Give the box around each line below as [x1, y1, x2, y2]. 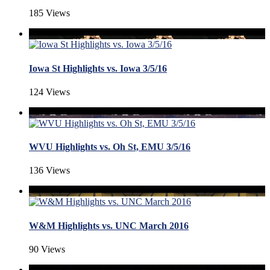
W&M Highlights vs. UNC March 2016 [29, 220, 189, 231]
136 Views [29, 165, 70, 176]
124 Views [29, 86, 70, 97]
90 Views [29, 243, 65, 254]
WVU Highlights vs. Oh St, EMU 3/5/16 [29, 142, 190, 152]
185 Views [29, 8, 70, 19]
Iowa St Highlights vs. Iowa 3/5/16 [29, 63, 167, 74]
